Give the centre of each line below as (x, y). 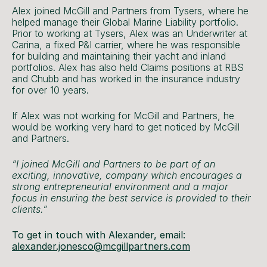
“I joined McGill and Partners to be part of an (114, 164)
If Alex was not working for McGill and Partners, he (123, 115)
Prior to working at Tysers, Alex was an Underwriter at (130, 33)
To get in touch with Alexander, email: (99, 235)
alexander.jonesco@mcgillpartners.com (101, 246)
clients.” (30, 209)
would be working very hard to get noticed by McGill (126, 127)
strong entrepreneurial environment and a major (120, 186)
